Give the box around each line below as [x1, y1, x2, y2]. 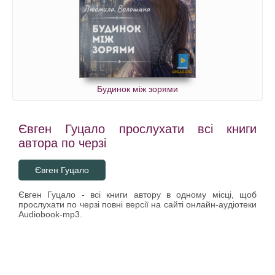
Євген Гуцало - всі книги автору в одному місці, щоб [18, 190, 257, 199]
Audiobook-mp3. [18, 209, 82, 219]
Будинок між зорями [97, 84, 178, 94]
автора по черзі [18, 136, 106, 150]
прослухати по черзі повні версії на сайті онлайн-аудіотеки [18, 199, 257, 209]
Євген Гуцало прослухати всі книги [18, 122, 257, 136]
